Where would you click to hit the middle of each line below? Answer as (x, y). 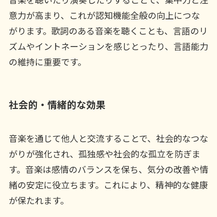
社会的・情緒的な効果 (57, 105)
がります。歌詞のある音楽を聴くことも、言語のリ (108, 31)
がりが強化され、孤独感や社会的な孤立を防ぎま (104, 153)
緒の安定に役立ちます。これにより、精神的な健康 (108, 184)
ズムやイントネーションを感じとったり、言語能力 (108, 46)
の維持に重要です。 (47, 62)
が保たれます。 (39, 200)
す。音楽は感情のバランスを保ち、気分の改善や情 (108, 169)
